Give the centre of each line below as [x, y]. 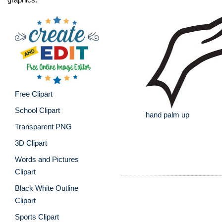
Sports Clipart [37, 217]
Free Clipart [34, 94]
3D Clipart [31, 143]
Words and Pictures [47, 159]
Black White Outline [47, 188]
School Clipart [37, 110]
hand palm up [167, 115]
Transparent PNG [43, 126]
